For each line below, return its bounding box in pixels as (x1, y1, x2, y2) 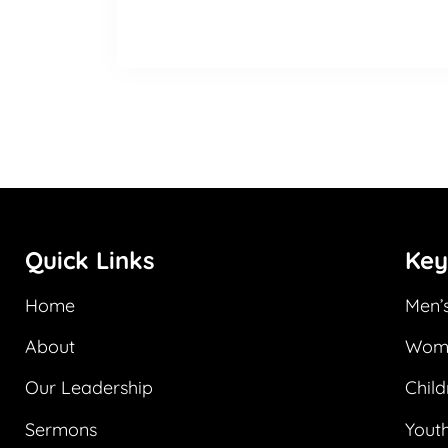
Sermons (25, 417, 97, 441)
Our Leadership (25, 376, 153, 400)
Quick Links (25, 244, 155, 275)
